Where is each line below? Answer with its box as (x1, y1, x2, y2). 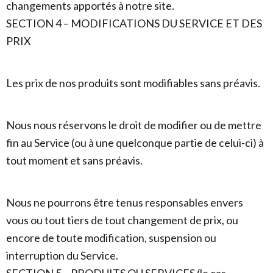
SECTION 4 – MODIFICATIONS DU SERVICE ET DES (6, 16, 262, 30)
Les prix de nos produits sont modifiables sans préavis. (6, 76, 260, 90)
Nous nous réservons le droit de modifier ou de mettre (6, 118, 261, 132)
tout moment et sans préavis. (6, 154, 143, 167)
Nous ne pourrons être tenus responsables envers (6, 196, 243, 209)
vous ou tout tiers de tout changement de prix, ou (6, 213, 238, 227)
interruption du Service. (6, 249, 118, 262)
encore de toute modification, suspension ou (6, 231, 216, 244)
